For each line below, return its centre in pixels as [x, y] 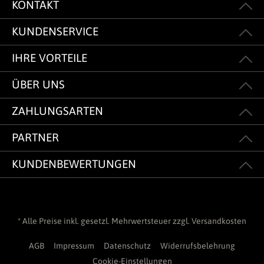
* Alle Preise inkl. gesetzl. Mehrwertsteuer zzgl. [105, 221]
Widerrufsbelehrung [198, 246]
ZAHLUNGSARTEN [57, 111]
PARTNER [35, 138]
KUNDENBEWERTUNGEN [74, 164]
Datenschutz [127, 246]
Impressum [74, 246]
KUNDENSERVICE [55, 32]
